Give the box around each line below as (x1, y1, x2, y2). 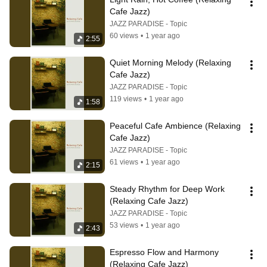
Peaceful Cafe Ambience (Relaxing (110, 121, 241, 131)
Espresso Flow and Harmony (110, 247, 219, 257)
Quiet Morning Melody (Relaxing (110, 58, 231, 67)
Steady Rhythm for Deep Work (110, 184, 225, 194)
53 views (110, 221, 138, 229)
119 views (110, 95, 142, 103)
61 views (110, 158, 138, 166)
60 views (110, 32, 138, 40)
